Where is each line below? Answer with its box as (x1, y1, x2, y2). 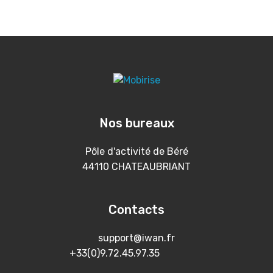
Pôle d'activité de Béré (85, 146, 188, 158)
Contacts (108, 202, 165, 218)
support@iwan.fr (98, 232, 175, 244)
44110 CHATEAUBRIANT (82, 161, 191, 173)
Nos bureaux (99, 116, 174, 131)
